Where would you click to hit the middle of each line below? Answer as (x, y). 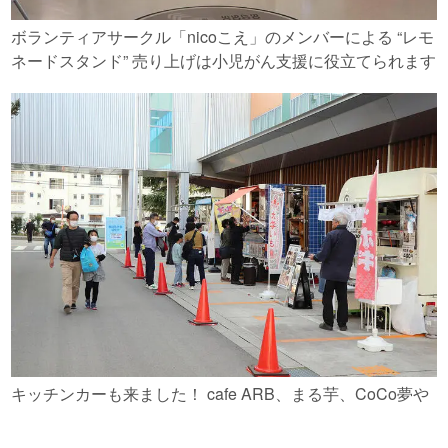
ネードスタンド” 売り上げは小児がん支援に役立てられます (224, 60)
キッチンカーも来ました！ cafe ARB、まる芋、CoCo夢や (220, 393)
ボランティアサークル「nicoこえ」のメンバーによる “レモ (223, 36)
